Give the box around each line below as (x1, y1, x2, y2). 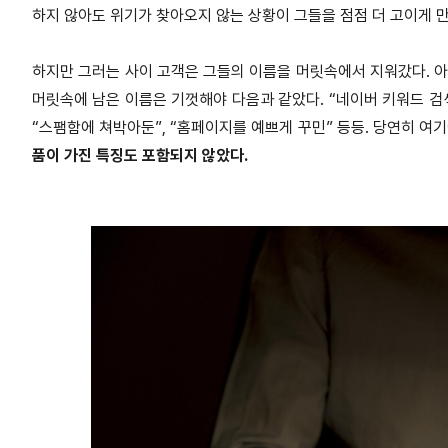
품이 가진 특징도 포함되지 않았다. (32, 146, 248, 166)
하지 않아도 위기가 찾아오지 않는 (32, 6, 248, 26)
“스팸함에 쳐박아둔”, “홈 (32, 118, 192, 138)
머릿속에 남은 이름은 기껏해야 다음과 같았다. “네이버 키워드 (32, 90, 429, 110)
